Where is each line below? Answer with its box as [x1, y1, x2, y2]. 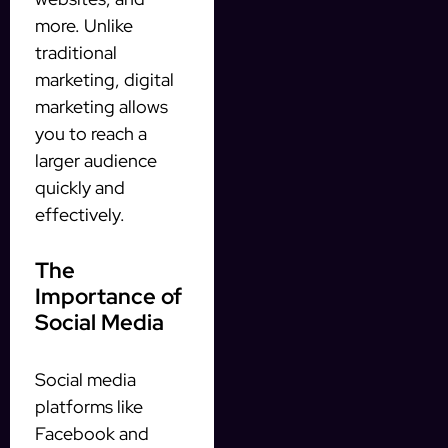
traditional [35, 40, 117, 64]
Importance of [35, 281, 182, 311]
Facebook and [35, 421, 149, 445]
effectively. [35, 202, 125, 226]
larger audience [35, 148, 157, 172]
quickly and [35, 175, 125, 199]
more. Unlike [35, 13, 133, 37]
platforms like [35, 394, 143, 418]
